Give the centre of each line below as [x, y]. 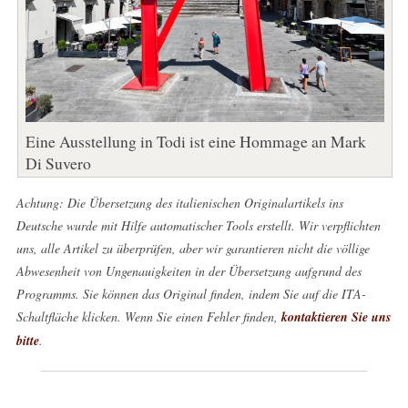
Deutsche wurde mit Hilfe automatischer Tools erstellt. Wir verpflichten [198, 225]
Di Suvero [58, 163]
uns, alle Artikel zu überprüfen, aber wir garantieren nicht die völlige [193, 248]
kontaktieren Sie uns [336, 316]
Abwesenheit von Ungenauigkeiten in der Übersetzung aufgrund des [189, 270]
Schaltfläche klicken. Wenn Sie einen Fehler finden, [148, 316]
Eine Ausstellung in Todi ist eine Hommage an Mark [195, 141]
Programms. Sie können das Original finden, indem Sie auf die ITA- [191, 293]
